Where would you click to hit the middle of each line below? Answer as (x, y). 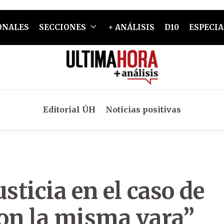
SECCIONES (62, 27)
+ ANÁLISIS (131, 27)
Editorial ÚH (69, 109)
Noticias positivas (143, 109)
